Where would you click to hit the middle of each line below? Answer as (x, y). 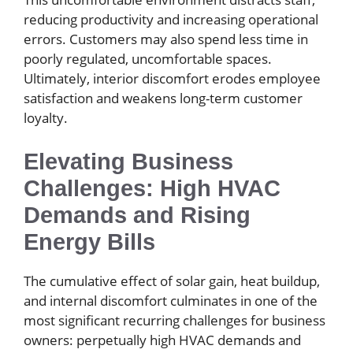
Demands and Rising (137, 215)
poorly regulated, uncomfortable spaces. (148, 59)
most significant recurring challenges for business (175, 320)
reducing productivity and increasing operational (171, 19)
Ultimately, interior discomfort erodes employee (172, 78)
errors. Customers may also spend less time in (166, 39)
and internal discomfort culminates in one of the (171, 300)
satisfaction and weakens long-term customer (163, 98)
